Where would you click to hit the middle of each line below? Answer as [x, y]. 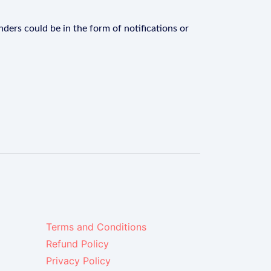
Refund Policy [77, 244]
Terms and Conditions [96, 227]
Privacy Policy [78, 261]
